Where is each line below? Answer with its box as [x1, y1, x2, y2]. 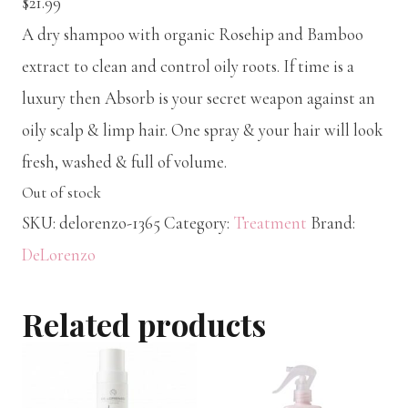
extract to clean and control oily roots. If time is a [22, 56, 354, 77]
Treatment [233, 213, 307, 234]
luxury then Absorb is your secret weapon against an [22, 88, 375, 109]
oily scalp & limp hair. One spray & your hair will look [22, 120, 383, 141]
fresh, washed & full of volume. [22, 152, 227, 173]
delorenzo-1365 [59, 213, 160, 234]
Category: [164, 213, 233, 234]
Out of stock [22, 183, 101, 203]
